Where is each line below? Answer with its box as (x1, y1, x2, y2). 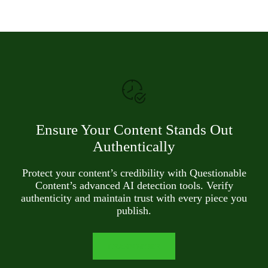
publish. (117, 205, 151, 217)
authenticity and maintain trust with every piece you (21, 192, 247, 205)
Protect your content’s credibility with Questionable (22, 167, 246, 179)
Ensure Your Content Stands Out (35, 121, 233, 138)
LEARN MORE (108, 242, 160, 252)
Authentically (93, 138, 175, 155)
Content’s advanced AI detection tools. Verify (35, 179, 233, 192)
